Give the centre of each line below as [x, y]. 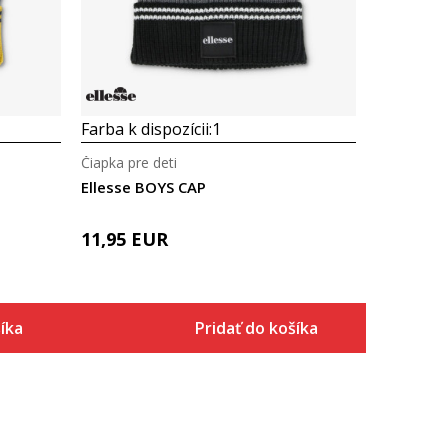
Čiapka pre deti [129, 162]
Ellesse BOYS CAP [143, 187]
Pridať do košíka [256, 328]
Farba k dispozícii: [146, 129]
